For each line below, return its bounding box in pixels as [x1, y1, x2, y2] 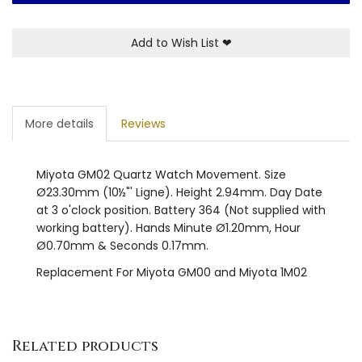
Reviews [121, 115, 166, 132]
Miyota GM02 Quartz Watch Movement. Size [36, 166, 286, 183]
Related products [12, 335, 158, 356]
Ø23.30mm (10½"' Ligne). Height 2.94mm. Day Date [36, 183, 322, 200]
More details [25, 115, 94, 132]
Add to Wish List [130, 34, 222, 51]
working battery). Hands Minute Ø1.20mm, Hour [36, 219, 301, 236]
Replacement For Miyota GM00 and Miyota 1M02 [36, 263, 307, 280]
